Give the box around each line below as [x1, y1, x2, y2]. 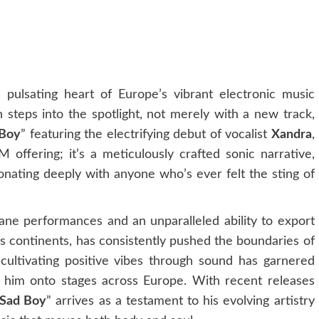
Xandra [271, 127, 312, 141]
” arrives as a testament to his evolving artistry [46, 294, 315, 308]
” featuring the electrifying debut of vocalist [21, 127, 271, 141]
